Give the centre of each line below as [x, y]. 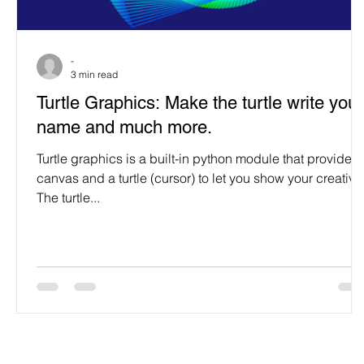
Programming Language [104, 17]
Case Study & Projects [272, 17]
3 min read [94, 74]
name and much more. [124, 127]
